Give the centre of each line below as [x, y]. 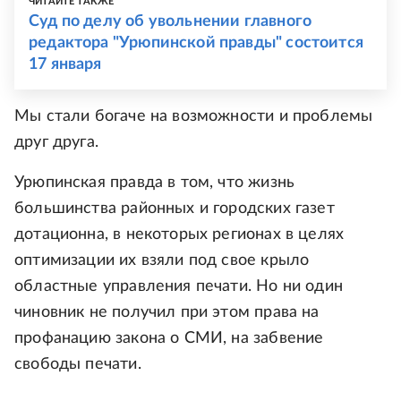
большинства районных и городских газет [175, 209]
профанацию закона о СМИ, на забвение [169, 339]
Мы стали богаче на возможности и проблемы [194, 117]
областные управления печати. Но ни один [179, 287]
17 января [65, 65]
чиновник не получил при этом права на [167, 313]
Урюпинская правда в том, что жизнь [155, 183]
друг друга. [56, 143]
